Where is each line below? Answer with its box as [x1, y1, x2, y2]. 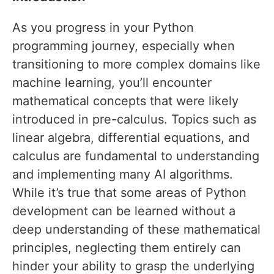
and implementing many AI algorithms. [12, 167, 233, 182]
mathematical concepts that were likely [12, 94, 239, 109]
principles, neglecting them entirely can [12, 240, 241, 256]
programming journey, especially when [12, 39, 235, 54]
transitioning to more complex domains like [12, 57, 261, 72]
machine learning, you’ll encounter [12, 75, 212, 91]
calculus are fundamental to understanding [12, 149, 259, 164]
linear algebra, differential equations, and [12, 130, 250, 146]
